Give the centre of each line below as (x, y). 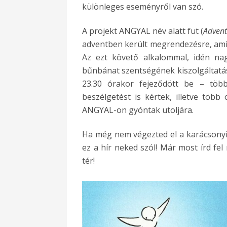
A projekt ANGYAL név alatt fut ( (143, 31)
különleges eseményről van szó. (143, 7)
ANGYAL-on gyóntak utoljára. (138, 110)
